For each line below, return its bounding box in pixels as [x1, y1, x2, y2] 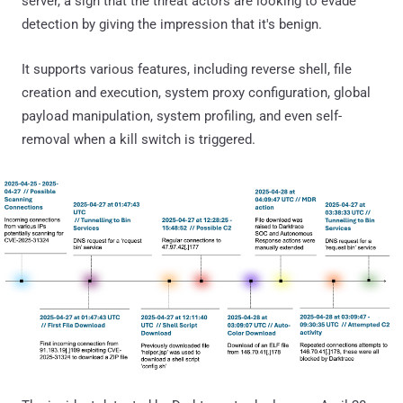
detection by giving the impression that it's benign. [22, 15, 322, 32]
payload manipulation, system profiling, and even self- [22, 107, 342, 124]
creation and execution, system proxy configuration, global [22, 84, 371, 101]
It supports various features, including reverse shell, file [22, 60, 352, 77]
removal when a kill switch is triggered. [22, 130, 255, 148]
